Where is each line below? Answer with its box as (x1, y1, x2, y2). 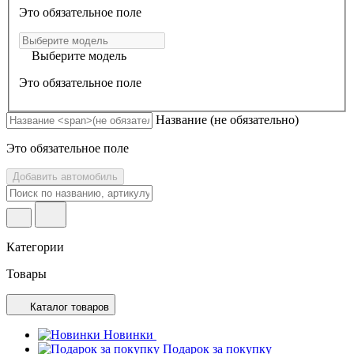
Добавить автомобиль (13, 170, 118, 183)
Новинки (104, 327, 153, 341)
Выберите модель (32, 48, 126, 62)
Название (156, 112, 210, 126)
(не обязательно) (210, 112, 299, 126)
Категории (6, 239, 64, 254)
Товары (6, 266, 47, 281)
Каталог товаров (30, 300, 109, 313)
